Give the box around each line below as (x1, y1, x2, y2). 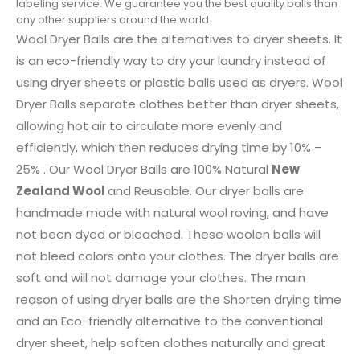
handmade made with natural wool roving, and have (16, 204, 329, 221)
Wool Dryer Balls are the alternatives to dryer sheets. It (16, 31, 342, 47)
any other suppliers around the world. (16, 12, 211, 27)
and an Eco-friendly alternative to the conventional (16, 313, 323, 329)
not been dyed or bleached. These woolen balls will (16, 226, 321, 243)
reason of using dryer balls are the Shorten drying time (16, 291, 342, 308)
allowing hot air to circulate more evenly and (16, 117, 282, 134)
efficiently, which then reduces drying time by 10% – (16, 139, 322, 156)
